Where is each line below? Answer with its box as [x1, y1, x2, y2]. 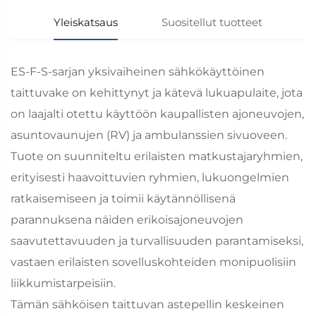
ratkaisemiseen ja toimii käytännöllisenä [11, 191, 236, 205]
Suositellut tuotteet [161, 15, 262, 29]
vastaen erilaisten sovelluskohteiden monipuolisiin [11, 255, 296, 269]
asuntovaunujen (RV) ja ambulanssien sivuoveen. [11, 128, 287, 142]
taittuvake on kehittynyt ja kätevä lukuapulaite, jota [11, 85, 303, 99]
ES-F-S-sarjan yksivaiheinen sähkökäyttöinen [11, 64, 265, 78]
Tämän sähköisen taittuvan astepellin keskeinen [11, 297, 284, 311]
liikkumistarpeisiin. [11, 276, 116, 290]
